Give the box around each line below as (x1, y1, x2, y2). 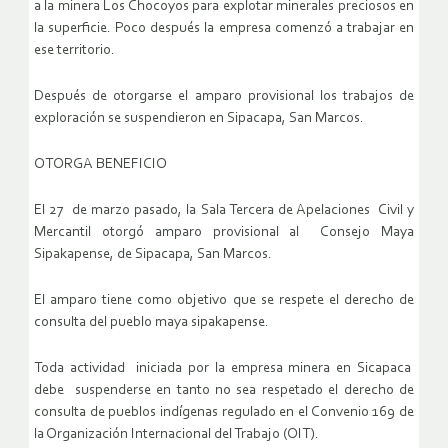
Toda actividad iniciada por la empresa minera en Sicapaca (34, 361, 414, 377)
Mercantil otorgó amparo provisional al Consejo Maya (34, 225, 414, 241)
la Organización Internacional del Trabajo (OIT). (34, 427, 319, 443)
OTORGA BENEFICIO (34, 157, 167, 173)
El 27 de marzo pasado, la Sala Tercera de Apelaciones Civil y (34, 203, 414, 219)
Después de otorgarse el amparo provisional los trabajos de (34, 89, 414, 105)
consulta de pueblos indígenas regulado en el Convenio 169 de (34, 405, 414, 421)
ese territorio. (34, 43, 115, 59)
